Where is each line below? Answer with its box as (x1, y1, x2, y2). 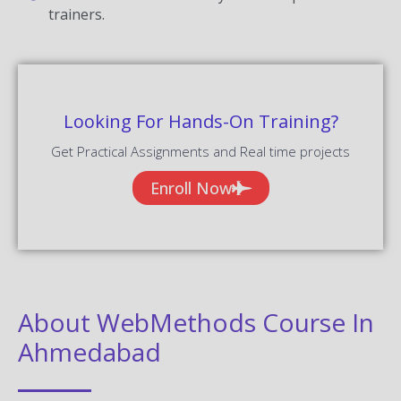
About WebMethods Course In (18, 304, 374, 339)
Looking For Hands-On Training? (63, 108, 338, 133)
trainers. (47, 4, 105, 24)
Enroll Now (149, 176, 232, 199)
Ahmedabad (18, 334, 161, 369)
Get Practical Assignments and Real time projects (51, 141, 350, 160)
